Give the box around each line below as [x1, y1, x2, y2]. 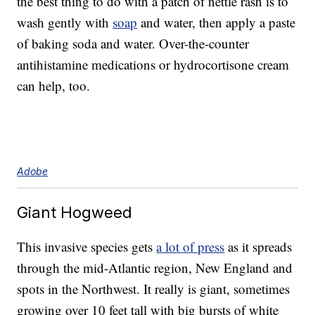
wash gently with [17, 13, 113, 32]
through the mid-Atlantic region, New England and [17, 259, 293, 277]
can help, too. [17, 77, 91, 95]
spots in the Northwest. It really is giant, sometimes [17, 280, 290, 298]
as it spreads [224, 238, 292, 256]
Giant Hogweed [17, 202, 133, 222]
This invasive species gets [17, 238, 157, 256]
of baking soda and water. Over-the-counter [17, 34, 250, 53]
